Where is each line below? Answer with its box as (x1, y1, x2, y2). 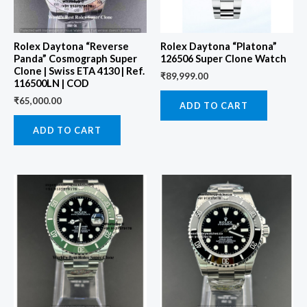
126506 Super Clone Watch (160, 53, 286, 65)
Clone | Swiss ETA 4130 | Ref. (14, 65, 145, 77)
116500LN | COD (14, 77, 89, 90)
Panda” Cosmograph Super (14, 53, 137, 65)
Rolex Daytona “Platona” (160, 40, 277, 53)
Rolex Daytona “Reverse (14, 40, 129, 53)
